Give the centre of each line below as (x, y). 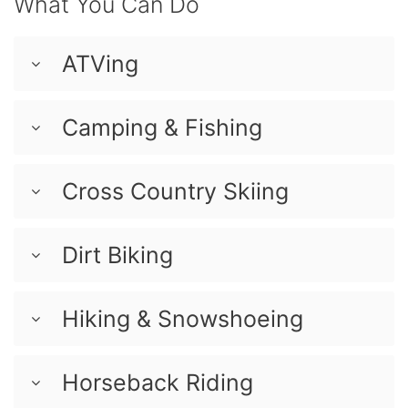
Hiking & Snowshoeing (183, 318)
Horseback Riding (158, 382)
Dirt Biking (117, 255)
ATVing (100, 63)
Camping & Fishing (162, 127)
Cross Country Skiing (175, 191)
